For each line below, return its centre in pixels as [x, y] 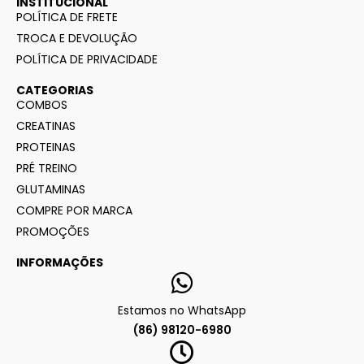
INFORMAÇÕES [60, 263]
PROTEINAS [46, 147]
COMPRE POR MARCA [74, 211]
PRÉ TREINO [47, 169]
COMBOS [42, 105]
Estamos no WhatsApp [182, 311]
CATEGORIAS [55, 91]
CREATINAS [46, 126]
